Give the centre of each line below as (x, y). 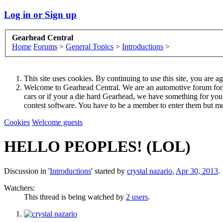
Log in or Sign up (40, 14)
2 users (137, 197)
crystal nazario (150, 171)
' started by (109, 171)
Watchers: (19, 188)
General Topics (90, 47)
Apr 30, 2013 (197, 171)
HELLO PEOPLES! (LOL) (97, 147)
